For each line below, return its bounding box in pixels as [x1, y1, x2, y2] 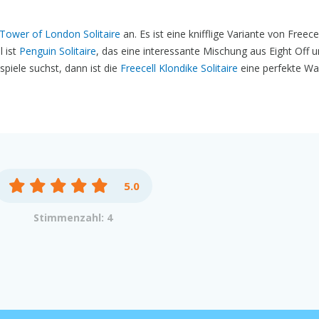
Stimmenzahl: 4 [33, 211, 113, 224]
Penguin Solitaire [19, 44, 96, 58]
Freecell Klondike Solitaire [120, 61, 238, 75]
